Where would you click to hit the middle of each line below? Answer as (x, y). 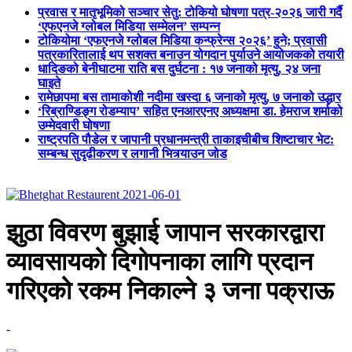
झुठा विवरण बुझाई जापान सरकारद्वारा (165, 232)
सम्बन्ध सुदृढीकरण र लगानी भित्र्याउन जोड (132, 153)
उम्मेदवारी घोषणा (74, 125)
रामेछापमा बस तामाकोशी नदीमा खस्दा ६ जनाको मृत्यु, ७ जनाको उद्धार (189, 97)
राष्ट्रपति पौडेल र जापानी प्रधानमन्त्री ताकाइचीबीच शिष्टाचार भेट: (186, 139)
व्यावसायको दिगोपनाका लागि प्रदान (159, 261)
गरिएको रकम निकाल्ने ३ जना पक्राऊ (170, 290)
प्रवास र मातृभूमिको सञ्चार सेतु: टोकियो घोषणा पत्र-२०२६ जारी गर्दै (190, 12)
